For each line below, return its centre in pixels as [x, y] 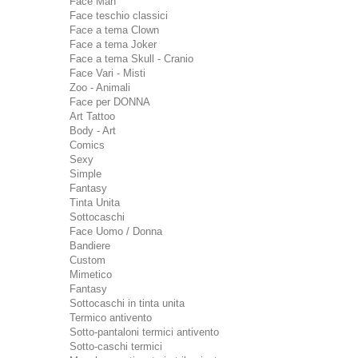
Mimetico [91, 274]
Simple [86, 174]
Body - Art [93, 131]
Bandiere [90, 246]
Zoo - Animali [100, 88]
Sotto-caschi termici [116, 346]
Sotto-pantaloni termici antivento [144, 332]
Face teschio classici [119, 16]
